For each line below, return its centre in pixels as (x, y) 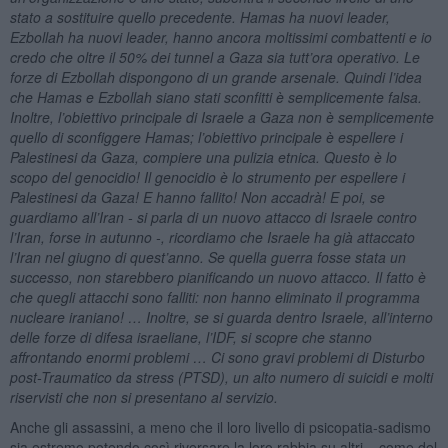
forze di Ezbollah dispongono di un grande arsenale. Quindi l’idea (215, 76)
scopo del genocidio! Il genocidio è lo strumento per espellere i (207, 176)
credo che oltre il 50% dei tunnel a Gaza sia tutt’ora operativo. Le (214, 56)
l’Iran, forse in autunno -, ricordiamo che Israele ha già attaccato (212, 236)
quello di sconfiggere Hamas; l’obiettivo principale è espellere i (206, 136)
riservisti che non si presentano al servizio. (143, 396)
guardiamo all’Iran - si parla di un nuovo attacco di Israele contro (213, 216)
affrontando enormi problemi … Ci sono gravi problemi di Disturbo (217, 356)
